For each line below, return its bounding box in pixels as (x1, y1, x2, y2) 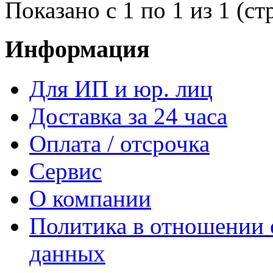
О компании (29, 185, 151, 212)
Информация (5, 35, 150, 63)
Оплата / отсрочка (29, 130, 210, 157)
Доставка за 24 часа (29, 103, 227, 130)
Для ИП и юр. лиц (29, 76, 213, 102)
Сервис (29, 158, 102, 185)
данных (29, 240, 105, 267)
